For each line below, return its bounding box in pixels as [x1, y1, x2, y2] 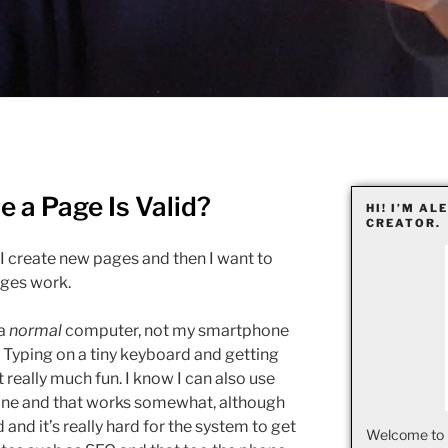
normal [9, 321, 62, 341]
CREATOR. [365, 216, 441, 231]
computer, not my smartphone [62, 321, 289, 341]
